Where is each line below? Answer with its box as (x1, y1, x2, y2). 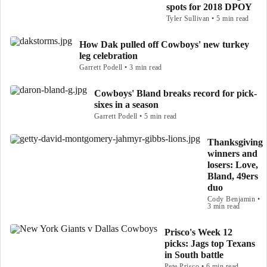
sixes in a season (94, 100, 159, 110)
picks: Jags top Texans (164, 238, 255, 249)
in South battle (164, 250, 223, 260)
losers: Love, (207, 160, 258, 170)
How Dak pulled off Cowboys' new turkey (79, 39, 249, 49)
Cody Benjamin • (207, 195, 260, 203)
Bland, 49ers (207, 171, 258, 181)
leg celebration (79, 51, 138, 61)
